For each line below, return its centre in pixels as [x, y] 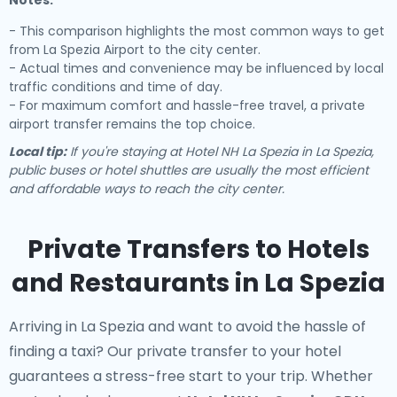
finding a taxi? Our [73, 351]
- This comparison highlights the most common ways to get [197, 31]
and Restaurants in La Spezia [198, 283]
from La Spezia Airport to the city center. [135, 50]
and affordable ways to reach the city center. [147, 189]
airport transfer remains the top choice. [132, 124]
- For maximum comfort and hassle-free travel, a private [187, 105]
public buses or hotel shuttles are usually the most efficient [189, 170]
